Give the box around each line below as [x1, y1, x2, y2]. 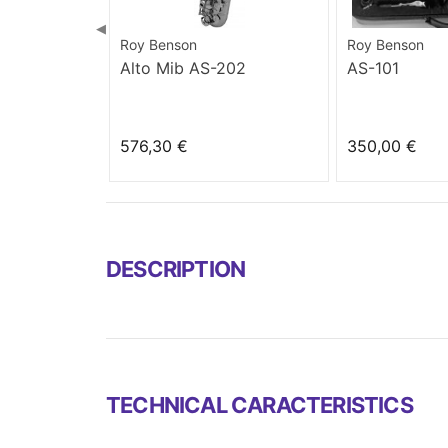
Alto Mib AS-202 [120, 57, 247, 78]
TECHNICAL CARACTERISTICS [106, 391, 413, 418]
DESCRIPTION [106, 255, 246, 282]
